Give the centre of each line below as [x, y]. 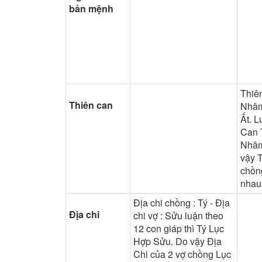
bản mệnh [91, 8]
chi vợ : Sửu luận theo [178, 215]
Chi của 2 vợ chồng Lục [182, 254]
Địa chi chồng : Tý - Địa [182, 202]
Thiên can [91, 105]
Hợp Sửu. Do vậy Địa [177, 241]
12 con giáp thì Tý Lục [179, 228]
